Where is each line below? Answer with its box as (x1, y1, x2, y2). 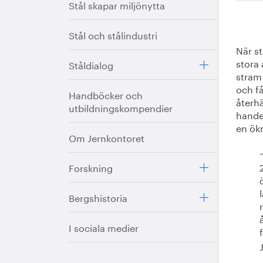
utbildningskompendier (69, 100, 173, 114)
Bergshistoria (69, 190, 127, 204)
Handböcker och (69, 87, 143, 102)
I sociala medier (69, 220, 139, 234)
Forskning (69, 160, 113, 174)
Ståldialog (69, 57, 113, 72)
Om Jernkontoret (69, 130, 144, 144)
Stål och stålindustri (69, 27, 157, 42)
